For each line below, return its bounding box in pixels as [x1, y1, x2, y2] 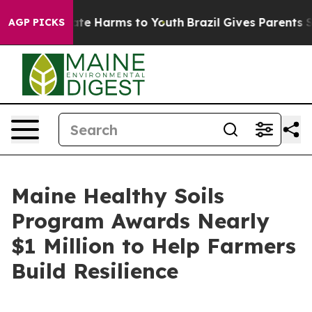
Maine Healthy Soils [11, 182, 224, 209]
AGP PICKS [8, 16, 65, 29]
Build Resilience [11, 258, 178, 284]
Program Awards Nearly [11, 208, 270, 234]
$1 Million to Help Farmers [11, 233, 296, 259]
